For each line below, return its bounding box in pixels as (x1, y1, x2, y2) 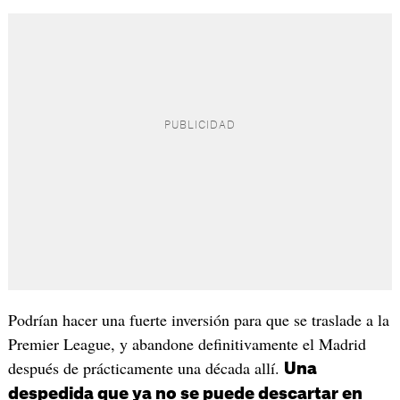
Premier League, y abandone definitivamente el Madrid (7, 332, 366, 354)
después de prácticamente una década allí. (7, 356, 284, 379)
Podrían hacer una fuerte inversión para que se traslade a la (7, 308, 389, 330)
